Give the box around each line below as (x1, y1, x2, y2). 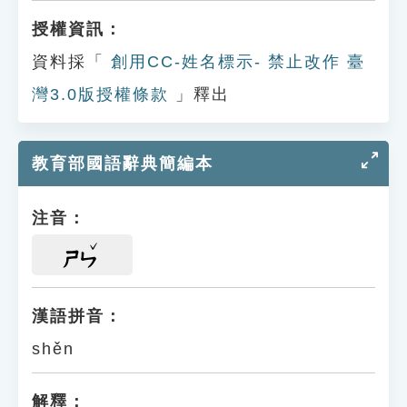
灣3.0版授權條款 (32, 84, 169, 104)
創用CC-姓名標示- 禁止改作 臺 (104, 52, 365, 71)
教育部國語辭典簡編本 (32, 154, 213, 173)
